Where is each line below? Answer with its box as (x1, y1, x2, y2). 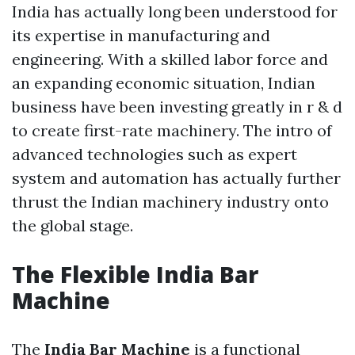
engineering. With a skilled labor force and (12, 49, 328, 70)
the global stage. (12, 216, 133, 236)
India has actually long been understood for (12, 2, 338, 22)
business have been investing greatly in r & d (12, 97, 342, 117)
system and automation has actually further (12, 168, 341, 189)
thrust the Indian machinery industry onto (12, 192, 329, 212)
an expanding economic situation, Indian (12, 73, 315, 94)
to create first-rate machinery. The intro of (12, 120, 332, 141)
